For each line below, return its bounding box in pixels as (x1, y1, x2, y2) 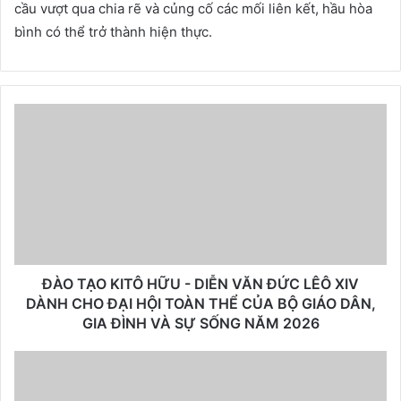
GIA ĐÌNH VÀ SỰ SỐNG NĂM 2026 (81, 314, 320, 332)
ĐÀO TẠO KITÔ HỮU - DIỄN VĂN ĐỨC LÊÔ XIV (42, 275, 359, 293)
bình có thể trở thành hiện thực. (14, 23, 212, 40)
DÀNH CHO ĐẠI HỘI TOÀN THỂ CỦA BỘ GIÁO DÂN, (25, 294, 376, 312)
